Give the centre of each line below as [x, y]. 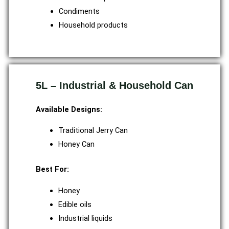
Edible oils [75, 204]
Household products [93, 25]
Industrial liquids [85, 218]
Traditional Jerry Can [93, 131]
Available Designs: [69, 109]
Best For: [52, 169]
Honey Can [76, 144]
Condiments [79, 11]
